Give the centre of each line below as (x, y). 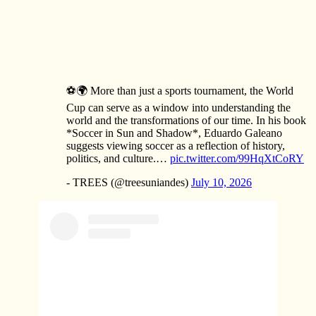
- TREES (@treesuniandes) (129, 183)
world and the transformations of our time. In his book (186, 121)
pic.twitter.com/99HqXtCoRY (237, 159)
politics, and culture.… (118, 159)
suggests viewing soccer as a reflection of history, (176, 146)
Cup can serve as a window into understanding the (178, 108)
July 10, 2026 (221, 183)
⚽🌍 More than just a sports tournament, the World (180, 91)
